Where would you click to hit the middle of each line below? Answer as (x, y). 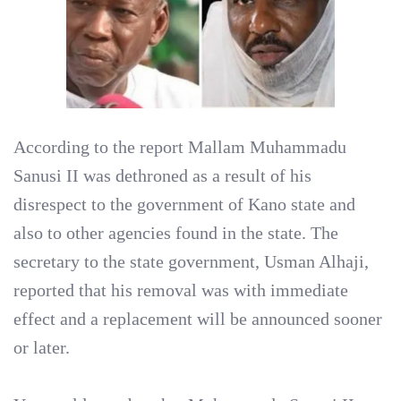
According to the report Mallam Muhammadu (180, 147)
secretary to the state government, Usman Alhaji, (191, 261)
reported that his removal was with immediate (181, 290)
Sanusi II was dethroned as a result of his (162, 175)
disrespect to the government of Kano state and (184, 204)
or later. (42, 347)
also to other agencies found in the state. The (176, 233)
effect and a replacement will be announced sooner (198, 319)
